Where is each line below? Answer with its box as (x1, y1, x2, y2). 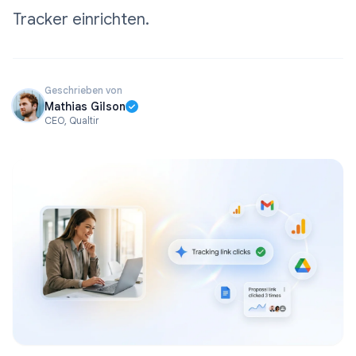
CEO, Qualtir (44, 114, 99, 126)
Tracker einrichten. (13, 10, 149, 29)
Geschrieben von (44, 84, 122, 96)
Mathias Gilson (44, 99, 126, 114)
